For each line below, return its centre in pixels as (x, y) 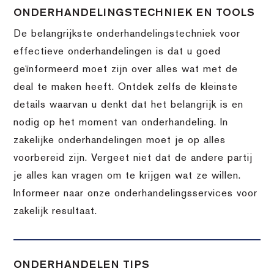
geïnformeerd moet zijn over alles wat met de (126, 69)
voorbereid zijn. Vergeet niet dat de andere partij (133, 158)
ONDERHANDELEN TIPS (82, 265)
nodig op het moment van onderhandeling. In (121, 123)
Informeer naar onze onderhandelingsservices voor (136, 194)
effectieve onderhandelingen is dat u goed (117, 52)
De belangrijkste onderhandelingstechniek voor (127, 34)
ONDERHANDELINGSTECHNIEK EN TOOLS (135, 13)
